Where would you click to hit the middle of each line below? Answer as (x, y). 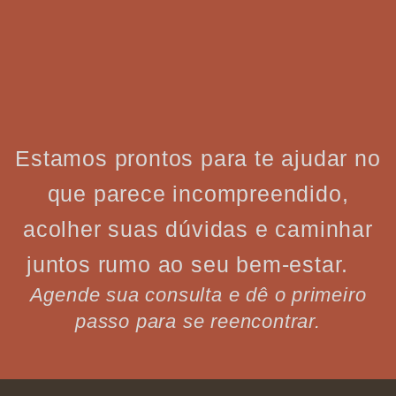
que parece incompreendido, (198, 193)
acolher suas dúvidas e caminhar (198, 228)
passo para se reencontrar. (198, 321)
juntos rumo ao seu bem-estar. (198, 264)
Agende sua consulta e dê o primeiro (198, 294)
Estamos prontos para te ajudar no (198, 158)
